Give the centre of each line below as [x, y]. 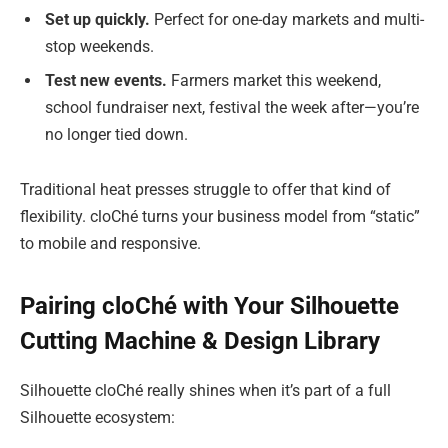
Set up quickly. [97, 19]
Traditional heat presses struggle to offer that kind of [205, 190]
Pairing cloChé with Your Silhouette [209, 306]
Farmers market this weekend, [274, 80]
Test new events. [106, 80]
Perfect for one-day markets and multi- [287, 19]
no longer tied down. [116, 134]
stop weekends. [99, 46]
